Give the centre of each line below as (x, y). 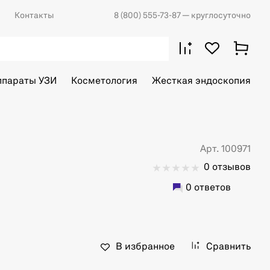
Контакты (34, 16)
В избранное (145, 247)
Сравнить (228, 247)
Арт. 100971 (225, 149)
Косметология (104, 81)
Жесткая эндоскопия (201, 81)
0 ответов (208, 188)
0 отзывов (227, 168)
